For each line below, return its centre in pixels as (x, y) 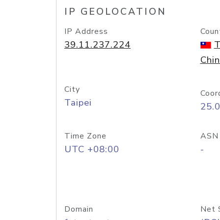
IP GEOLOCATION (115, 12)
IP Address (86, 31)
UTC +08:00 (92, 149)
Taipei (78, 103)
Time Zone (85, 136)
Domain (79, 209)
